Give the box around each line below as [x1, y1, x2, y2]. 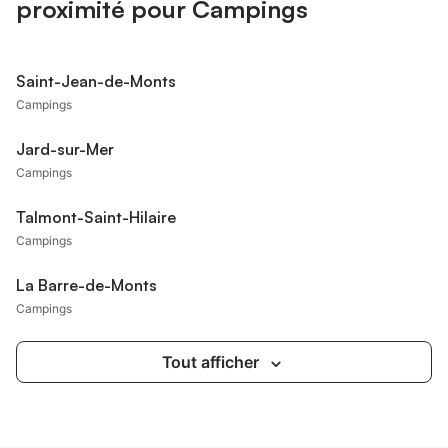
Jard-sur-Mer [16, 139, 114, 159]
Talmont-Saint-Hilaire [16, 207, 176, 227]
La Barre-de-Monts [16, 275, 157, 295]
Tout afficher [161, 352, 259, 372]
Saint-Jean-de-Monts [16, 71, 176, 91]
